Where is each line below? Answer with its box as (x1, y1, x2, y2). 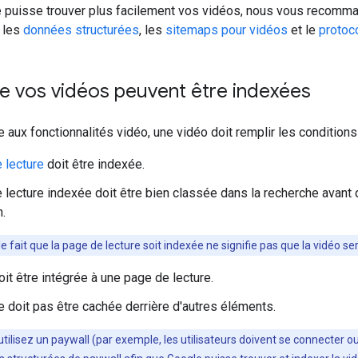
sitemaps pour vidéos (165, 22, 288, 38)
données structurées (23, 22, 139, 38)
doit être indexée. (44, 157, 145, 173)
